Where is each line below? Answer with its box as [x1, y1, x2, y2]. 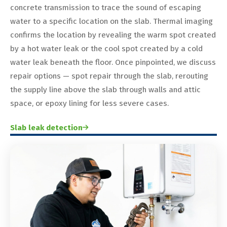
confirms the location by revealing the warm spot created [10, 30, 216, 40]
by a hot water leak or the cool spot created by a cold [10, 44, 203, 53]
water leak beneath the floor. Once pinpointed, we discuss [10, 57, 216, 67]
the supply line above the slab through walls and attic [10, 85, 201, 94]
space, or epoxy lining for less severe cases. [10, 98, 169, 108]
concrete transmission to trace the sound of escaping [10, 3, 201, 12]
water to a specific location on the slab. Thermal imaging [10, 16, 213, 26]
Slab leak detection [10, 123, 83, 132]
